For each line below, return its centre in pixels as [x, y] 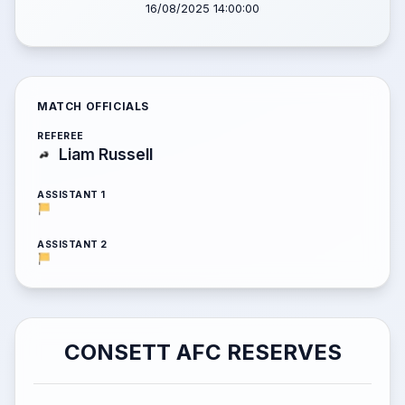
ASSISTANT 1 [71, 195]
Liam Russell [106, 154]
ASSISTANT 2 [72, 245]
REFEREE [61, 136]
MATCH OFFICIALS [93, 106]
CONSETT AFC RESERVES [202, 352]
